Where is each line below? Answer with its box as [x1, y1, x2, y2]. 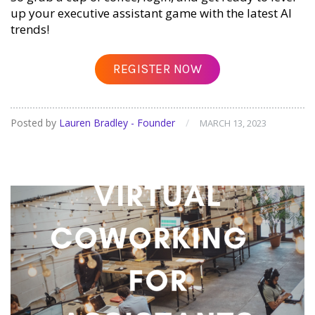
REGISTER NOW [113, 61, 202, 77]
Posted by [11, 115, 59, 129]
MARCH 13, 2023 [200, 116, 266, 129]
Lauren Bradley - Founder [59, 115, 175, 129]
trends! [11, 21, 49, 38]
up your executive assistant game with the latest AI [11, 5, 292, 22]
